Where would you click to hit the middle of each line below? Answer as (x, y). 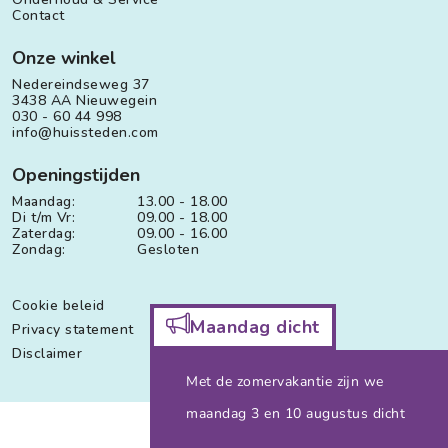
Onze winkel (64, 57)
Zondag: (39, 249)
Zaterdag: (44, 233)
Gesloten (168, 249)
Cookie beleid (58, 305)
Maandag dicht (255, 327)
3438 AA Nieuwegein (84, 100)
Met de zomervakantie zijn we (287, 381)
